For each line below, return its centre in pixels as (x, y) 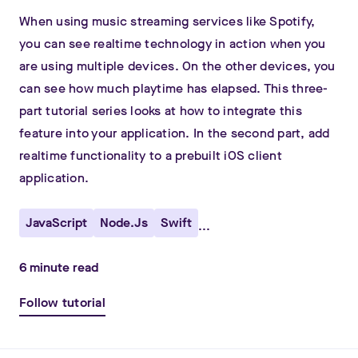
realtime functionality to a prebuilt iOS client (151, 155)
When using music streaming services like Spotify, (167, 21)
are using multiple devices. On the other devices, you (177, 66)
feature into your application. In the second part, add (175, 133)
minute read (62, 267)
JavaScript (56, 223)
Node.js (124, 223)
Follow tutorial (62, 302)
